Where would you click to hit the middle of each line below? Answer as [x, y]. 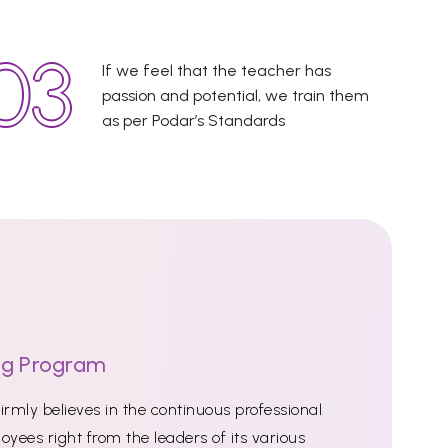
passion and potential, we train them [235, 95]
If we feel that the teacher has [216, 70]
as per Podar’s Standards [193, 120]
